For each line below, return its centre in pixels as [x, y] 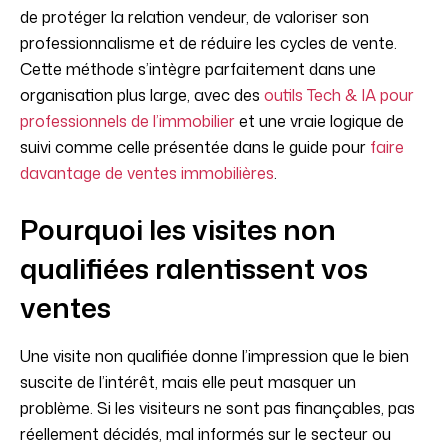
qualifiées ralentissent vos [194, 268]
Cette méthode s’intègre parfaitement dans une [198, 69]
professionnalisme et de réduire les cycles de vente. [208, 43]
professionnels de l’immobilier [127, 121]
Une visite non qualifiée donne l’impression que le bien [214, 356]
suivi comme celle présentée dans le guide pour [195, 147]
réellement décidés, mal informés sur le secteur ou [205, 434]
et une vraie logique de [319, 121]
